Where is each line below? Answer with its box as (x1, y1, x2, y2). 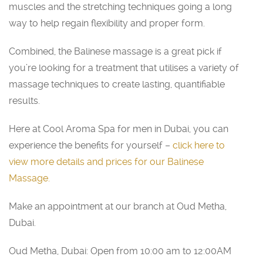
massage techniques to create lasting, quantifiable (9, 78, 225, 90)
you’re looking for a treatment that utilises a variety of (9, 62, 239, 73)
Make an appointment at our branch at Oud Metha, (9, 200, 227, 212)
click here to (173, 139, 225, 151)
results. (9, 95, 40, 106)
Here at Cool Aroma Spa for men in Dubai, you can (9, 123, 228, 134)
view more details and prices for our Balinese (9, 156, 204, 167)
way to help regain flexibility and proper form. (9, 17, 205, 29)
